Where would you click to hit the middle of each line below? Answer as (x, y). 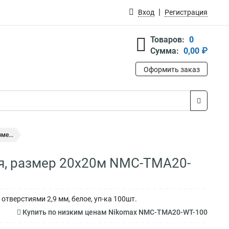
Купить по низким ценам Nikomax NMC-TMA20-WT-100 (114, 212)
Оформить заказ (171, 70)
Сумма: (165, 51)
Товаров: (167, 40)
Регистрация (186, 12)
